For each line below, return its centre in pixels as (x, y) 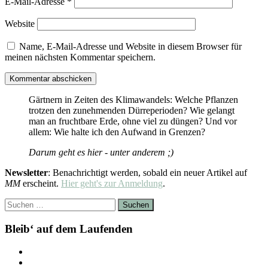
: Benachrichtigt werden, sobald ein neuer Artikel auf (147, 172)
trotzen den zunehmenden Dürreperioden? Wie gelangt (132, 110)
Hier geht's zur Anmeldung (112, 183)
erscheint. (42, 183)
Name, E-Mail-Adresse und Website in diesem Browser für (130, 46)
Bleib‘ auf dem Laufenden (69, 229)
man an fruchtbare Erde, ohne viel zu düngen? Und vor (133, 121)
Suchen (18, 203)
